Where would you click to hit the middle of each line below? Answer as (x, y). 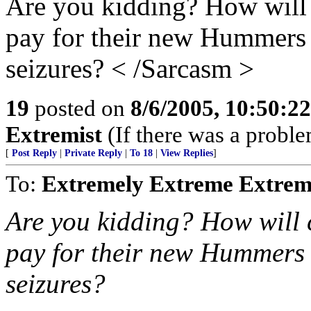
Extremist (54, 134)
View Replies (187, 153)
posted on (80, 108)
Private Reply (93, 153)
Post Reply (34, 153)
